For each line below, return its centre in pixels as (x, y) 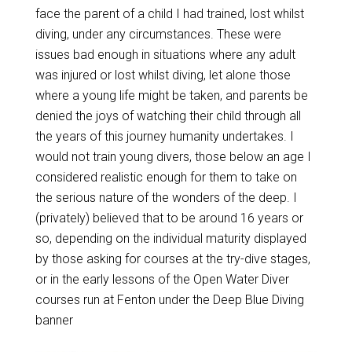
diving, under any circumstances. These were (158, 34)
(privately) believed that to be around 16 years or (169, 218)
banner (54, 320)
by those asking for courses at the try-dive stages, (172, 259)
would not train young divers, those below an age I (173, 157)
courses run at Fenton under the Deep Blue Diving (169, 300)
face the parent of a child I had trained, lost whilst (169, 14)
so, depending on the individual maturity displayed (170, 238)
